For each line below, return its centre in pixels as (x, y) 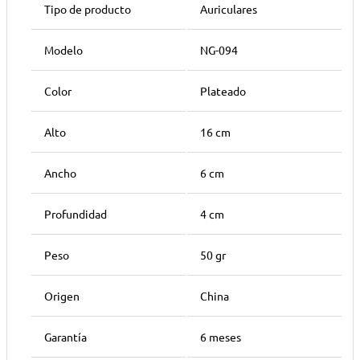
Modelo (63, 51)
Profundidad (76, 215)
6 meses (221, 338)
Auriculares (229, 10)
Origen (62, 297)
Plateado (223, 92)
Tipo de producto (88, 10)
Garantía (65, 338)
